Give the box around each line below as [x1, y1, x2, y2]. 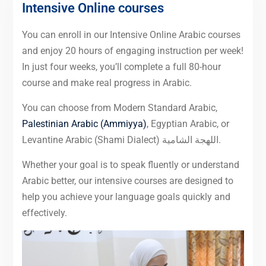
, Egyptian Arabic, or [146, 118, 229, 129]
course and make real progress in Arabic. [21, 77, 192, 88]
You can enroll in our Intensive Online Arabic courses [21, 28, 240, 40]
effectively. [21, 207, 67, 218]
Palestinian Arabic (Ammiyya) [21, 118, 147, 129]
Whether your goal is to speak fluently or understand [21, 159, 239, 170]
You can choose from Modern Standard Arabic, [21, 102, 217, 113]
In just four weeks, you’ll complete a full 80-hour [21, 61, 221, 72]
